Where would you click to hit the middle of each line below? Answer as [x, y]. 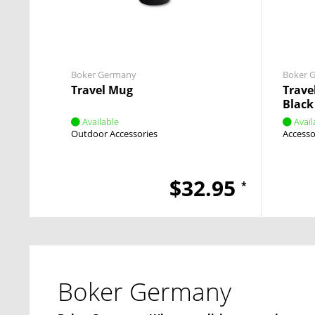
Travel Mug [102, 90]
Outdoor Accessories [114, 134]
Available [101, 122]
